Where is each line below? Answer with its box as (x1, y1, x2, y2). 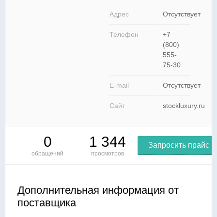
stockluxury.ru (163, 102, 205, 109)
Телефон (109, 31, 139, 38)
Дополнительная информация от (17, 184, 179, 196)
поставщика (17, 197, 76, 209)
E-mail (109, 81, 129, 89)
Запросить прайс (148, 141, 210, 149)
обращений (31, 150, 64, 157)
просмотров (91, 150, 124, 157)
